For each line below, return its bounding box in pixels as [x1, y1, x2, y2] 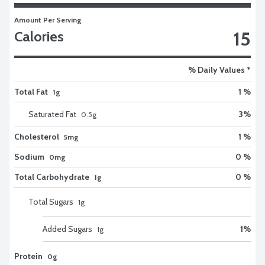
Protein [14, 250, 43, 261]
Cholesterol [14, 131, 59, 142]
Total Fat [14, 86, 48, 97]
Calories [14, 27, 64, 45]
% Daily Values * [188, 64, 251, 75]
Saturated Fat [28, 108, 76, 119]
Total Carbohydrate [14, 171, 89, 182]
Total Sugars [28, 196, 73, 207]
